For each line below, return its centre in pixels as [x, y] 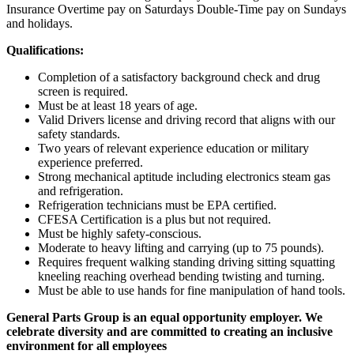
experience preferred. [90, 163]
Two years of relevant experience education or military [173, 149]
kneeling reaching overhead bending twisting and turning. [181, 277]
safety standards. [79, 134]
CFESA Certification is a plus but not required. [154, 220]
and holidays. [40, 24]
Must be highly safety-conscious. [120, 234]
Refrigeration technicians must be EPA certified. [157, 205]
